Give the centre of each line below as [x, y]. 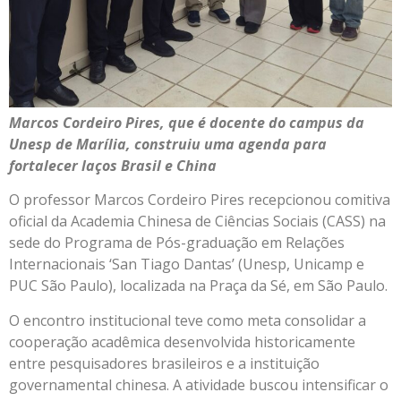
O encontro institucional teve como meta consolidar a [188, 320]
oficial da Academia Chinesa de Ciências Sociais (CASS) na [197, 222]
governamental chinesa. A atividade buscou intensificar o [199, 384]
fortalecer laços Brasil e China [113, 165]
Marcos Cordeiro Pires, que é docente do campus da [187, 122]
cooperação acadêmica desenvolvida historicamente [182, 341]
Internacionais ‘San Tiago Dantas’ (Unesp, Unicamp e [187, 264]
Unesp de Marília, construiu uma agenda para [168, 144]
